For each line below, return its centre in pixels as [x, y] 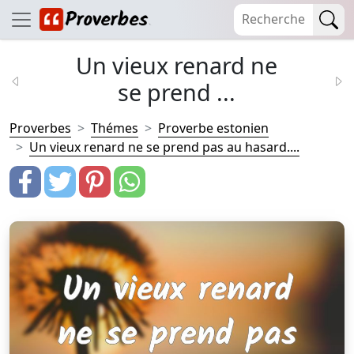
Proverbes [40, 128]
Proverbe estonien [213, 128]
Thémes [115, 128]
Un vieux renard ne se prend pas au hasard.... [164, 147]
